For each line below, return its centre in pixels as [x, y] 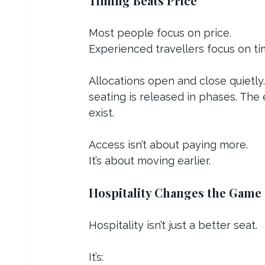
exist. [101, 112]
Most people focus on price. [160, 33]
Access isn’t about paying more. [168, 144]
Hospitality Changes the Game [175, 192]
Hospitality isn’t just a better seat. [173, 225]
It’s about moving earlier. [150, 160]
